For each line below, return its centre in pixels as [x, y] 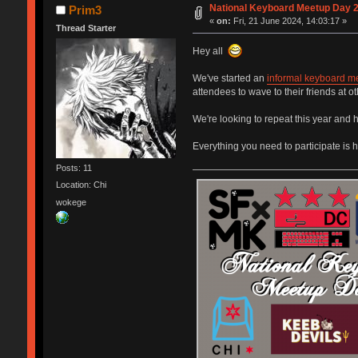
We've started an [229, 78]
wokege [71, 202]
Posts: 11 [74, 168]
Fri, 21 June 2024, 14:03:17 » [289, 20]
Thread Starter [86, 28]
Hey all [210, 51]
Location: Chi [81, 185]
